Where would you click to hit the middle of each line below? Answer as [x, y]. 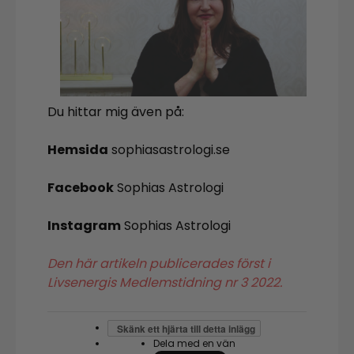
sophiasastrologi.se [169, 150]
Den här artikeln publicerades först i [159, 264]
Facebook [81, 188]
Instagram [84, 226]
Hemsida [78, 150]
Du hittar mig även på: [116, 112]
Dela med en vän [194, 344]
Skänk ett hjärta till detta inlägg [186, 328]
